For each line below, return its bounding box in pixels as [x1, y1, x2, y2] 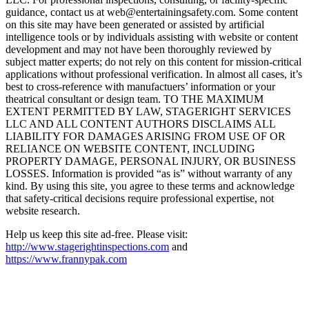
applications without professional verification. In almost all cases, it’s [6, 68, 302, 80]
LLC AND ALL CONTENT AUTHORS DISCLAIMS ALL [6, 117, 275, 130]
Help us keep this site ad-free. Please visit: [6, 228, 188, 240]
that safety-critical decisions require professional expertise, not [6, 192, 274, 204]
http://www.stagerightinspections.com [6, 240, 169, 252]
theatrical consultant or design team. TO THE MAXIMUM [6, 92, 263, 105]
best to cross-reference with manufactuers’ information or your [6, 80, 275, 92]
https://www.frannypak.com [6, 252, 127, 265]
